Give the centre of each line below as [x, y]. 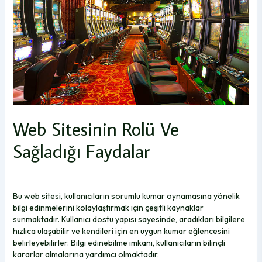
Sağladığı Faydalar [81, 151]
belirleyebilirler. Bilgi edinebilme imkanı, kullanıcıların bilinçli [119, 243]
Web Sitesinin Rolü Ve [96, 129]
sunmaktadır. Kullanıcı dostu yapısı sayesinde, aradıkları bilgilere [129, 220]
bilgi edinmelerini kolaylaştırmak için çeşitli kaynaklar [108, 208]
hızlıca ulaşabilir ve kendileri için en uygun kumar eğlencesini [121, 231]
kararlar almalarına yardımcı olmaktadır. [86, 255]
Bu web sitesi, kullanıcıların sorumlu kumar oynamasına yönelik [126, 196]
